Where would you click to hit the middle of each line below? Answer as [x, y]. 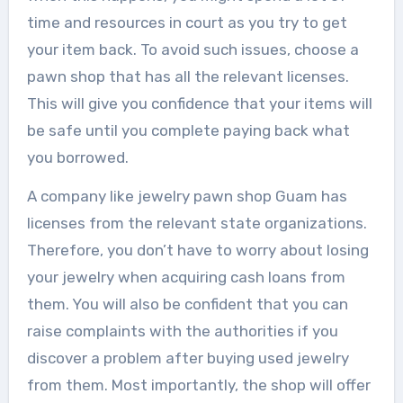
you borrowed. [77, 157]
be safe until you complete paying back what [188, 130]
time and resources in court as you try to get [187, 22]
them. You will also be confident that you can [187, 304]
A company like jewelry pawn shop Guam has [187, 196]
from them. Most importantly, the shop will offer [198, 385]
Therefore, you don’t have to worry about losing [197, 250]
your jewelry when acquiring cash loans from [186, 277]
